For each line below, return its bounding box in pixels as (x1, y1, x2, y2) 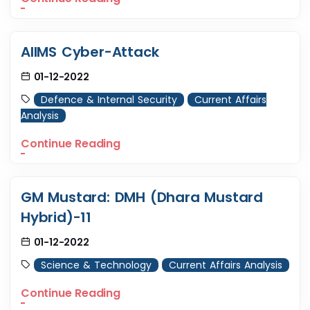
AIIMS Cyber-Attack (21, 42, 159, 62)
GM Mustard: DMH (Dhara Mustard (21, 188, 263, 208)
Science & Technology (41, 258, 152, 273)
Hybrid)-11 (21, 208, 92, 228)
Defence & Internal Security (41, 93, 177, 107)
